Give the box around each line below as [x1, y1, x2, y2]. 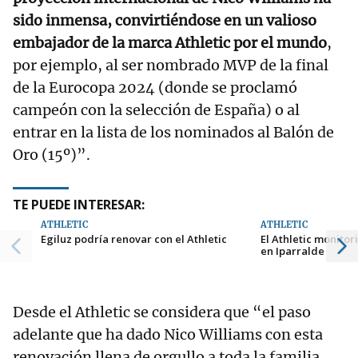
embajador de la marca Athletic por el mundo [13, 33, 327, 52]
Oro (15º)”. [13, 145, 90, 164]
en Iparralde [261, 243, 325, 258]
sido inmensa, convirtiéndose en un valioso [13, 10, 316, 30]
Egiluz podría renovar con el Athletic [41, 231, 227, 246]
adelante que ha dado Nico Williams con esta [13, 324, 323, 344]
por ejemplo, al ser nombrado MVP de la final [13, 55, 328, 74]
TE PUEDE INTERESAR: [13, 195, 145, 213]
